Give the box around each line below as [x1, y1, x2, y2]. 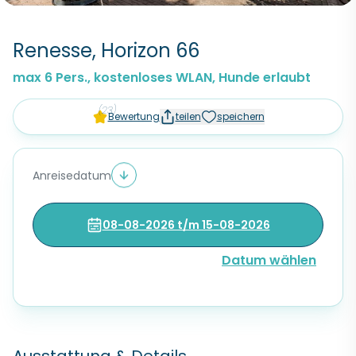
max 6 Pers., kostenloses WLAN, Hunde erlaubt [13, 68, 311, 87]
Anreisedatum [33, 168, 111, 184]
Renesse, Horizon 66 [13, 37, 199, 64]
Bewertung [107, 110, 160, 123]
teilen [175, 110, 201, 123]
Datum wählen [222, 251, 316, 269]
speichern [216, 110, 265, 123]
